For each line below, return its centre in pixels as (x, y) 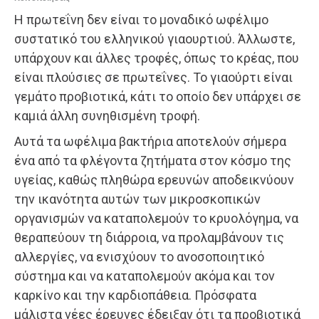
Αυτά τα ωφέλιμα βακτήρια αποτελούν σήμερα (150, 142)
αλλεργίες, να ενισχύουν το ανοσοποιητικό (139, 257)
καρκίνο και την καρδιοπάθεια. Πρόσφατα (135, 296)
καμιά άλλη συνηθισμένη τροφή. (107, 116)
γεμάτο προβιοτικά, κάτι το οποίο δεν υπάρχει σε (158, 97)
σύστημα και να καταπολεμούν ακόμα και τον (145, 276)
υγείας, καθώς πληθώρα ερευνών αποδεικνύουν (154, 180)
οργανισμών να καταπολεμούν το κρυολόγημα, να (156, 219)
